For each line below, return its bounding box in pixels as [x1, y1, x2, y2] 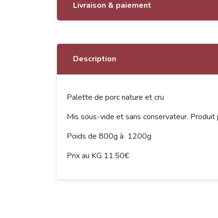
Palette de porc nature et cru [67, 92, 164, 103]
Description [73, 54, 116, 64]
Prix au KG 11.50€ [67, 150, 129, 161]
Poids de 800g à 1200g [67, 131, 151, 142]
